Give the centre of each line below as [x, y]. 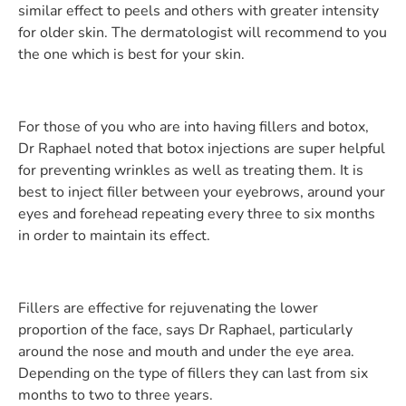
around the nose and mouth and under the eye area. [186, 351]
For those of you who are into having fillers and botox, [193, 126]
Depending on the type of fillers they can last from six [193, 373]
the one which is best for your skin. [133, 54]
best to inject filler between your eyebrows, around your [202, 192]
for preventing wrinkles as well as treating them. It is [191, 170]
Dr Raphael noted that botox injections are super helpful [202, 148]
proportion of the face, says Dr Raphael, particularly [185, 329]
